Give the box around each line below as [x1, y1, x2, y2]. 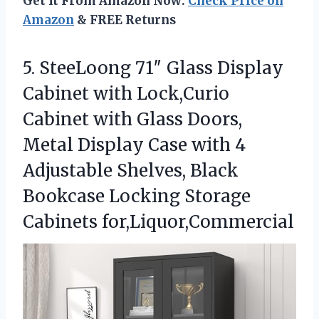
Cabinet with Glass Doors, [23, 108, 242, 131]
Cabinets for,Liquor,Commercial [23, 211, 294, 234]
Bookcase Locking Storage [23, 185, 251, 208]
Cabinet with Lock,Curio [23, 83, 229, 105]
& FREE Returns [74, 12, 176, 28]
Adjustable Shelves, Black [23, 159, 239, 182]
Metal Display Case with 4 [23, 134, 246, 157]
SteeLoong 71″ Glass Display [39, 57, 283, 80]
